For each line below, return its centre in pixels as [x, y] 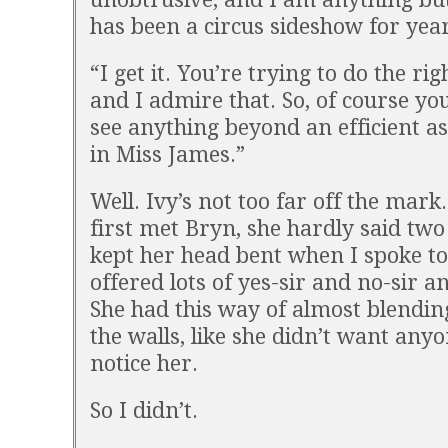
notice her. [144, 363]
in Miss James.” [167, 154]
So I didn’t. [144, 410]
